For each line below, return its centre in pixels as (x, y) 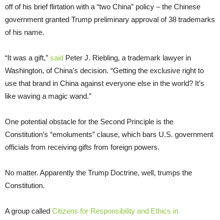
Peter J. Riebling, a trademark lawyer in (127, 57)
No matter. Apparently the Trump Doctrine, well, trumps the (98, 172)
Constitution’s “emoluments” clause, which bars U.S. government (109, 134)
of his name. (25, 32)
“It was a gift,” (27, 57)
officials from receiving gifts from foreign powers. (82, 147)
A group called (27, 211)
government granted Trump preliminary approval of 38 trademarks (110, 19)
